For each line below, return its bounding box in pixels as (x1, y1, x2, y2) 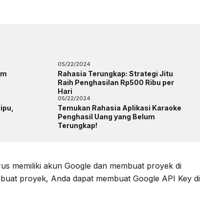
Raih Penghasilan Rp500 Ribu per (58, 78, 174, 87)
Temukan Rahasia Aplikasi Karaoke (58, 103, 181, 112)
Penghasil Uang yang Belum (58, 112, 155, 121)
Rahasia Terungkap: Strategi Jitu (58, 69, 173, 78)
